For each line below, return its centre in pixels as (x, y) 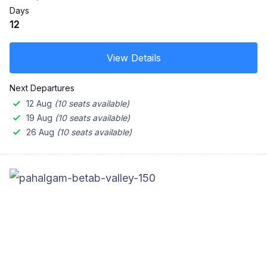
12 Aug (39, 103)
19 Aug (39, 117)
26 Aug (40, 132)
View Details (133, 58)
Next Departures (42, 88)
